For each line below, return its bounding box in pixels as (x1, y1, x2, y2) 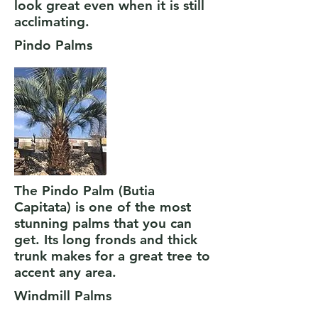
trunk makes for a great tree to (14, 248, 210, 264)
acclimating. (14, 13, 94, 30)
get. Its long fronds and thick (14, 231, 197, 248)
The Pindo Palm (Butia (14, 182, 155, 199)
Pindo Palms (14, 37, 92, 53)
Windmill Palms (14, 287, 111, 304)
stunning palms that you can (14, 215, 192, 231)
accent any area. (14, 264, 121, 280)
